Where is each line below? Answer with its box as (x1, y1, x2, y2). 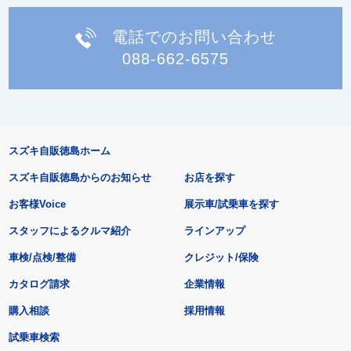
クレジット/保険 (184, 251, 259, 264)
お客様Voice (8, 198, 66, 211)
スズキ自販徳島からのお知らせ (8, 172, 151, 184)
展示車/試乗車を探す (184, 198, 280, 211)
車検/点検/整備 (8, 251, 76, 264)
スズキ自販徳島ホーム (8, 145, 110, 157)
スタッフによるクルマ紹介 (8, 225, 131, 237)
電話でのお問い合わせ (111, 27, 277, 45)
